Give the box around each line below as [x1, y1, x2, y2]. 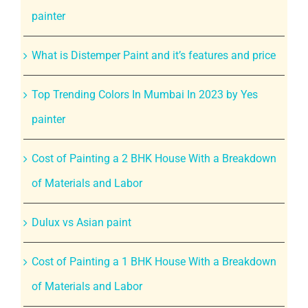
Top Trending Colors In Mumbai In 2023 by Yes [31, 87, 258, 101]
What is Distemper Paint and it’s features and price [31, 48, 276, 62]
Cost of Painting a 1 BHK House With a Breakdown [31, 254, 276, 268]
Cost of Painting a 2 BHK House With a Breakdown [31, 151, 276, 165]
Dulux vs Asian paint [31, 215, 131, 229]
